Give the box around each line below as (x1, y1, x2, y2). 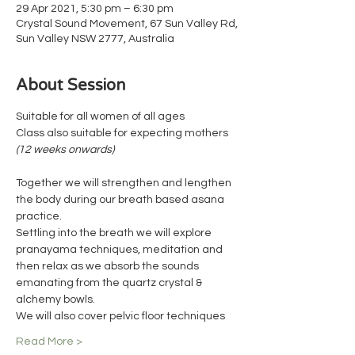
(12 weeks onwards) (16, 144, 114, 155)
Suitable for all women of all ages (16, 111, 187, 122)
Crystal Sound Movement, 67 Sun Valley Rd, (16, 18, 238, 29)
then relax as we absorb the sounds (16, 261, 201, 272)
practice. (16, 211, 62, 222)
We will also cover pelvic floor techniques (16, 311, 225, 322)
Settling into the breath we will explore (16, 227, 214, 239)
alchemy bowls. (16, 294, 95, 305)
